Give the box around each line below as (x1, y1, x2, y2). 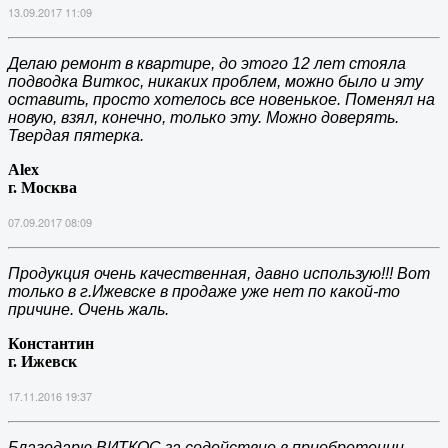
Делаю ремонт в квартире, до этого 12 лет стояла (8, 55, 406, 73)
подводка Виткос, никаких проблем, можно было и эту (8, 73, 423, 91)
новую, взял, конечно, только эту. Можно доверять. (8, 109, 399, 127)
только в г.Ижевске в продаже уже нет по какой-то (8, 283, 400, 301)
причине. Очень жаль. (8, 301, 169, 319)
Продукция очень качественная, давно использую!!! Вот (8, 265, 430, 283)
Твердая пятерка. (8, 127, 144, 145)
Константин (8, 335, 94, 353)
